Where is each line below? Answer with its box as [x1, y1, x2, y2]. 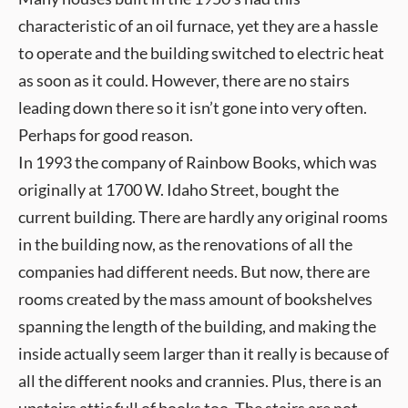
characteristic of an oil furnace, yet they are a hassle [18, 15, 378, 36]
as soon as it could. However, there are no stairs [18, 70, 350, 90]
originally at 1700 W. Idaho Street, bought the [18, 179, 339, 199]
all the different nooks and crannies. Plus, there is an [18, 371, 382, 391]
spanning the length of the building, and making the [18, 316, 376, 336]
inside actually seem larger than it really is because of [18, 343, 389, 363]
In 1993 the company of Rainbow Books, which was [18, 152, 377, 172]
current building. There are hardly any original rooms [18, 207, 388, 227]
